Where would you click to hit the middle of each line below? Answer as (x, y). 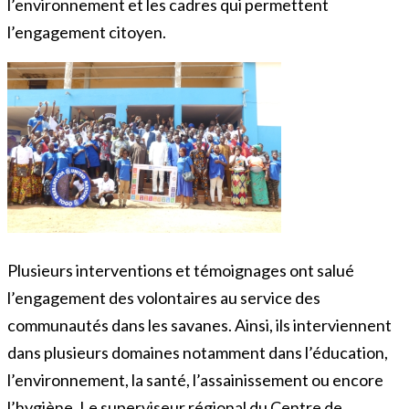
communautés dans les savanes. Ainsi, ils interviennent (199, 325)
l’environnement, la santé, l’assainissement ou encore (195, 379)
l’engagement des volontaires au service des (164, 297)
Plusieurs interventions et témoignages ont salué (181, 270)
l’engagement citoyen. (87, 31)
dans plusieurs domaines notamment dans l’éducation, (198, 352)
